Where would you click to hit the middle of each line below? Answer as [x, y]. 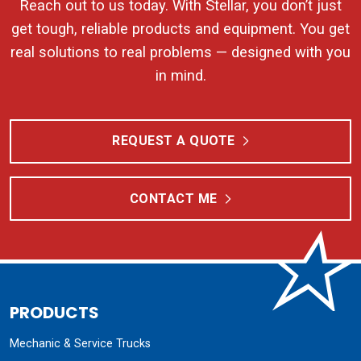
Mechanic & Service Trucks [80, 344]
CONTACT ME [173, 198]
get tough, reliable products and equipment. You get [180, 28]
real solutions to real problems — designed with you [180, 52]
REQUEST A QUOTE [174, 141]
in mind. [180, 75]
